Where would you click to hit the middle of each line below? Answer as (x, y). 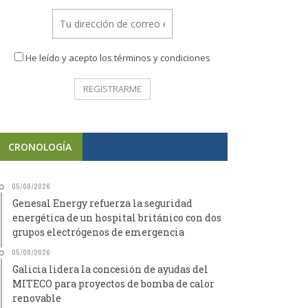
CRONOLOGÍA (40, 146)
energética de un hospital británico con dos (117, 217)
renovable (37, 298)
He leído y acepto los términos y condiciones (118, 58)
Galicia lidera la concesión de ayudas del (110, 269)
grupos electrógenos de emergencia (98, 232)
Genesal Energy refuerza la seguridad (102, 203)
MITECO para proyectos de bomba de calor (113, 283)
